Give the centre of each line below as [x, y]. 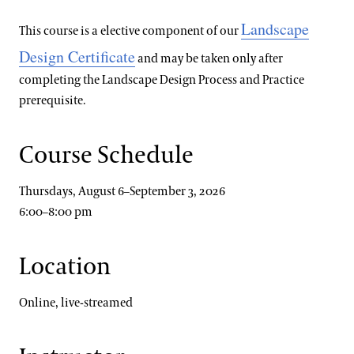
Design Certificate [77, 57]
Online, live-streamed [76, 303]
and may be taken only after [209, 59]
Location [65, 267]
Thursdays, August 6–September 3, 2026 [122, 192]
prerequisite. [52, 101]
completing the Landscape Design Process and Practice [162, 81]
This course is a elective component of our [130, 32]
